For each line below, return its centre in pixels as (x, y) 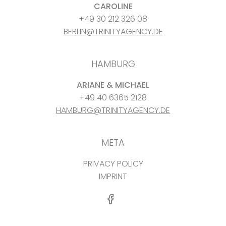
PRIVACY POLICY (113, 164)
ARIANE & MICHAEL (113, 85)
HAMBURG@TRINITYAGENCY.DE (113, 110)
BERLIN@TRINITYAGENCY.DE (113, 32)
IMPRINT (113, 176)
